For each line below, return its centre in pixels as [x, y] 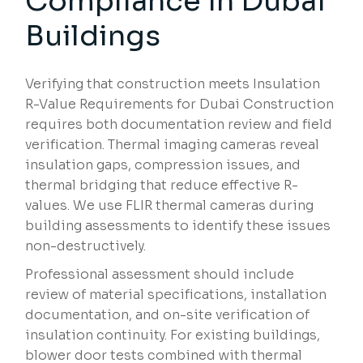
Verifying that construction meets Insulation [173, 84]
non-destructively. [86, 246]
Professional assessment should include [160, 275]
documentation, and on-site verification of [168, 315]
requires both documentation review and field [179, 125]
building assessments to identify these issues [178, 226]
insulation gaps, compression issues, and [163, 165]
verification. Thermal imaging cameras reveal [173, 145]
